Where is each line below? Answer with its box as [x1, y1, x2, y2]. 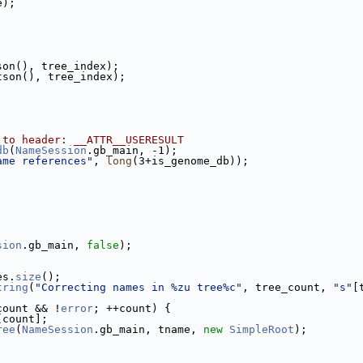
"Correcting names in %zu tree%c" [35, 281, 242, 293]
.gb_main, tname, [93, 323, 203, 335]
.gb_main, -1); [87, 144, 177, 156]
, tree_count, [242, 281, 333, 293]
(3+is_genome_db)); [132, 155, 249, 167]
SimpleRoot [229, 323, 294, 335]
